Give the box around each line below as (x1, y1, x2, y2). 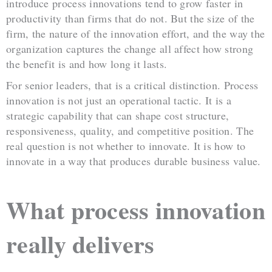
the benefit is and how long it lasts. (6, 56, 168, 72)
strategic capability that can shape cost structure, (6, 108, 229, 123)
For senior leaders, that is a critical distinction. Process (6, 78, 259, 93)
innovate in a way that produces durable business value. (6, 154, 261, 169)
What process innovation (6, 192, 265, 228)
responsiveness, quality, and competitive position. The (6, 123, 254, 138)
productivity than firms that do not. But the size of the (6, 11, 255, 26)
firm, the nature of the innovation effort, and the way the (6, 26, 265, 41)
